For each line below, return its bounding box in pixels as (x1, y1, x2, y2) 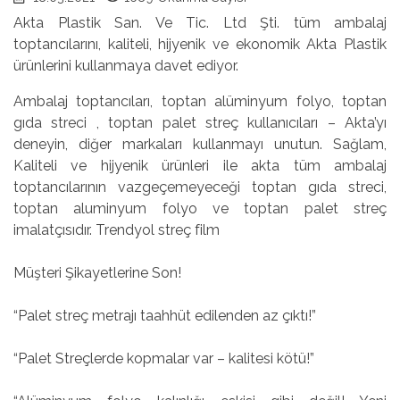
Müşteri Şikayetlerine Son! (13, 263, 181, 281)
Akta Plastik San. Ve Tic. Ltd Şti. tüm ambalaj (13, 13, 387, 31)
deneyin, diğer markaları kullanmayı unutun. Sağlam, (13, 135, 387, 153)
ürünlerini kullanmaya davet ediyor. (13, 56, 238, 74)
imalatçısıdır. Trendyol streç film (13, 221, 220, 238)
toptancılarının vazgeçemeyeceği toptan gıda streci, (13, 178, 387, 196)
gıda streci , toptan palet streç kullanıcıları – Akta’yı (13, 113, 387, 131)
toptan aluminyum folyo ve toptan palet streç (13, 199, 387, 217)
